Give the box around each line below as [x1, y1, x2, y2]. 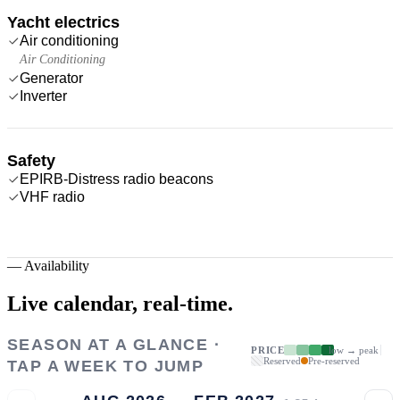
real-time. [143, 291, 233, 315]
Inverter [20, 87, 67, 104]
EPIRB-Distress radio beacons [20, 171, 213, 187]
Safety [7, 151, 55, 170]
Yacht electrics [7, 12, 120, 31]
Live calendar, [7, 291, 137, 315]
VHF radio [20, 188, 85, 204]
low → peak [329, 344, 379, 355]
